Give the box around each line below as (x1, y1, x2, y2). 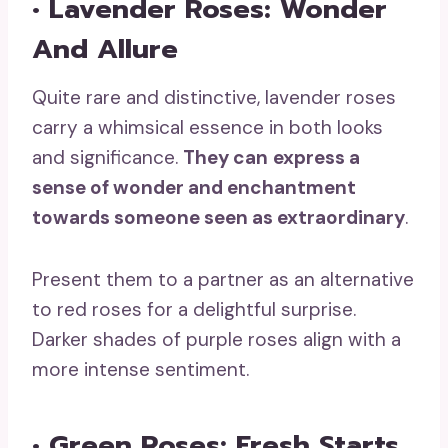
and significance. (32, 144, 183, 170)
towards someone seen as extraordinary (32, 204, 405, 230)
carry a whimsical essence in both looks (32, 114, 383, 140)
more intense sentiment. (32, 356, 249, 382)
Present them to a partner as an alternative (32, 266, 414, 292)
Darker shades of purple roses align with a (32, 326, 401, 352)
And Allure (32, 29, 178, 70)
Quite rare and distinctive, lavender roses (32, 84, 396, 110)
